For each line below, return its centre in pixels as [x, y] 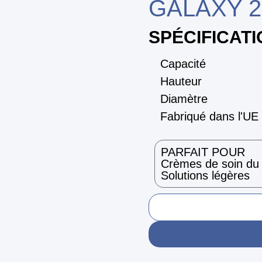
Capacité [183, 64]
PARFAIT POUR [203, 152]
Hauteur [181, 81]
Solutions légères [205, 175]
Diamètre [184, 99]
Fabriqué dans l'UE [209, 116]
